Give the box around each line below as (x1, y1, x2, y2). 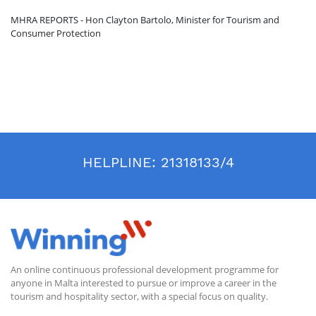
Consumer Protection (11, 26, 101, 39)
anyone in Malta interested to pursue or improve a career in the (11, 276, 276, 289)
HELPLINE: (82, 153, 161, 171)
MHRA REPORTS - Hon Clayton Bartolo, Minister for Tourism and (11, 13, 279, 26)
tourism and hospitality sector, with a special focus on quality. (11, 289, 268, 303)
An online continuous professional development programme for (11, 262, 279, 276)
